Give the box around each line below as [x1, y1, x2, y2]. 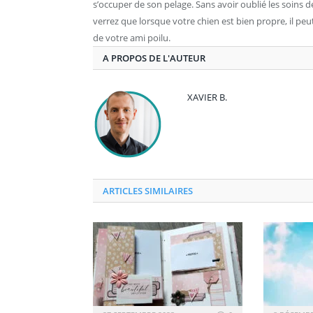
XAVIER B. [187, 90, 227, 103]
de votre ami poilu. [93, 31, 170, 44]
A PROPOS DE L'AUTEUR [103, 51, 205, 64]
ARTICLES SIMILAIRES [103, 184, 193, 197]
